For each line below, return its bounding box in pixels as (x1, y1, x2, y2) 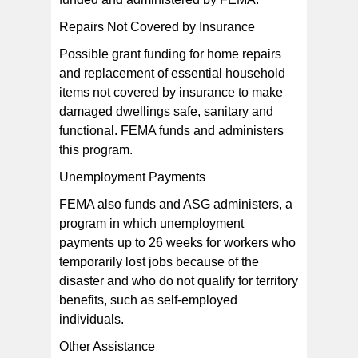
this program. (59, 143, 133, 157)
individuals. (59, 312, 124, 327)
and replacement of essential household (59, 66, 285, 81)
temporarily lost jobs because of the (59, 255, 259, 269)
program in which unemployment (59, 217, 244, 231)
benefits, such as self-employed (59, 293, 237, 308)
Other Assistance (59, 340, 155, 354)
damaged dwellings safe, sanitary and (59, 105, 273, 119)
